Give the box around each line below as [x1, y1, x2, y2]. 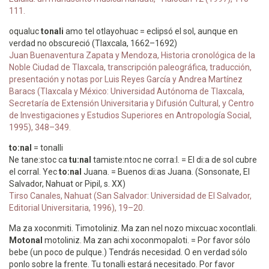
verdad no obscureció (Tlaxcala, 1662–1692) [9, 38, 177, 48]
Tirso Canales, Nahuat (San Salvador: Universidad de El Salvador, [9, 191, 252, 201]
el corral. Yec [9, 167, 59, 177]
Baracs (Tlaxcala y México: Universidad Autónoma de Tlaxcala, [9, 86, 244, 96]
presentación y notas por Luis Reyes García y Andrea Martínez [9, 74, 243, 84]
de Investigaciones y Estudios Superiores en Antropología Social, [9, 110, 252, 120]
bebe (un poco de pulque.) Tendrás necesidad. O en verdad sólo [9, 247, 247, 257]
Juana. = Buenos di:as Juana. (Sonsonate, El [82, 167, 250, 177]
